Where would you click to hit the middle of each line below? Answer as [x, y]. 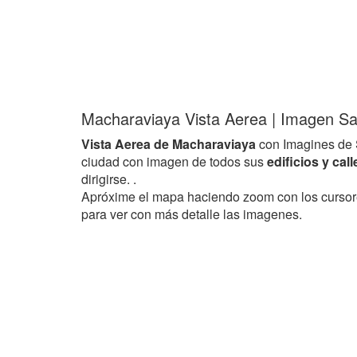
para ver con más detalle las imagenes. [192, 214]
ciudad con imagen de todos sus [174, 161]
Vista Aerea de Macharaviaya [169, 144]
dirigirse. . [109, 179]
